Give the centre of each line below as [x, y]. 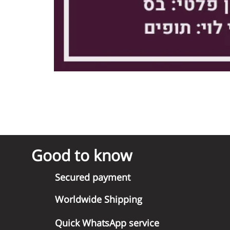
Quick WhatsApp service [107, 223]
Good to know [81, 155]
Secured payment [92, 177]
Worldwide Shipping [98, 199]
